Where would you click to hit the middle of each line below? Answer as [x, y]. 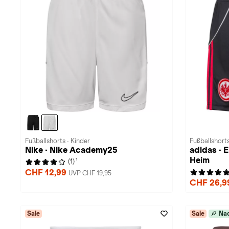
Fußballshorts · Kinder [58, 141]
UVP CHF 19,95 [90, 173]
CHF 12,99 [47, 173]
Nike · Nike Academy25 [71, 150]
